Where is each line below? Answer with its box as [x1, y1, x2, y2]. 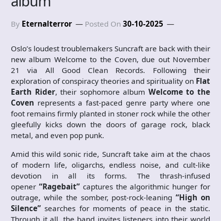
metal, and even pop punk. [11, 130, 104, 140]
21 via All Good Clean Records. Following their [11, 65, 210, 75]
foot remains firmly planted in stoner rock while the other [11, 109, 210, 118]
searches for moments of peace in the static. [44, 203, 210, 213]
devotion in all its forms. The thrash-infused [11, 171, 210, 181]
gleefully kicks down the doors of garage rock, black [11, 119, 210, 129]
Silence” [11, 203, 45, 213]
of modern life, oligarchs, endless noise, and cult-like [11, 160, 210, 170]
